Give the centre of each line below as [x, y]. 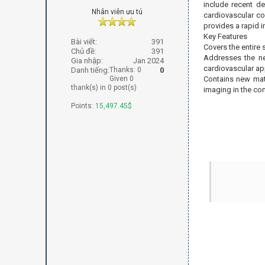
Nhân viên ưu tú [117, 12]
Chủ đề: [83, 51]
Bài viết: [84, 42]
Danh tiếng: [90, 70]
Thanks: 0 [125, 70]
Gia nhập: [87, 61]
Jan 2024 [148, 61]
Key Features [225, 36]
